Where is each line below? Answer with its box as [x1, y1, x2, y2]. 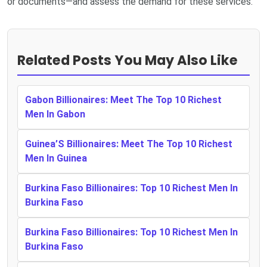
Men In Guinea [25, 153, 87, 164]
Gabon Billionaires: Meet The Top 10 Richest [25, 94, 222, 106]
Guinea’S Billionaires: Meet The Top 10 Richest [25, 138, 232, 150]
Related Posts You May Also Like [17, 51, 238, 70]
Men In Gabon [25, 108, 85, 120]
